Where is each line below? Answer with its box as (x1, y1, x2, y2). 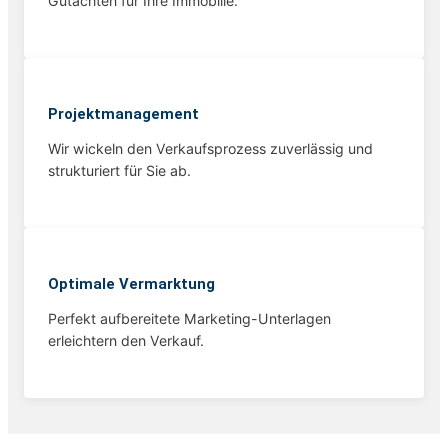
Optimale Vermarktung (48, 275, 215, 294)
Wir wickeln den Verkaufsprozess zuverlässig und (48, 140, 373, 158)
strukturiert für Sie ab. (48, 162, 191, 180)
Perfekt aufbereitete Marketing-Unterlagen (48, 310, 331, 328)
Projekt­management (48, 105, 199, 124)
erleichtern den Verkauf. (48, 332, 204, 350)
